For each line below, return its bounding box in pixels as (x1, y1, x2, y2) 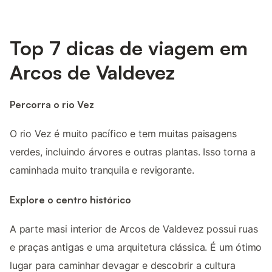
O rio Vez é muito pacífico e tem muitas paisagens (10, 127, 237, 140)
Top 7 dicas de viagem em (10, 35, 248, 60)
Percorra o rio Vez (10, 98, 94, 111)
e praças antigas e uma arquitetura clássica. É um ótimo (10, 240, 262, 253)
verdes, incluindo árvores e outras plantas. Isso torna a (10, 146, 256, 158)
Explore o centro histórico (10, 193, 131, 206)
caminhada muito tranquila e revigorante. (10, 164, 194, 177)
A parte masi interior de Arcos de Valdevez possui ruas (10, 222, 258, 235)
